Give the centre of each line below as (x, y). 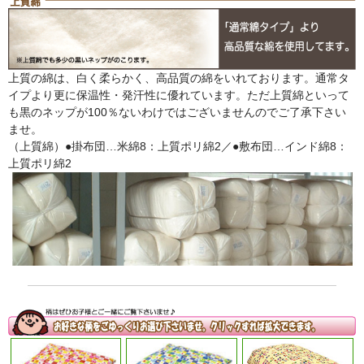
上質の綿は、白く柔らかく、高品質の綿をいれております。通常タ (179, 78)
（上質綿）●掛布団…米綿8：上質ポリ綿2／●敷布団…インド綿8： (178, 146)
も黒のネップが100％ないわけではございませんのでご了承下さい (177, 112)
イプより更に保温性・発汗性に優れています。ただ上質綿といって (179, 95)
